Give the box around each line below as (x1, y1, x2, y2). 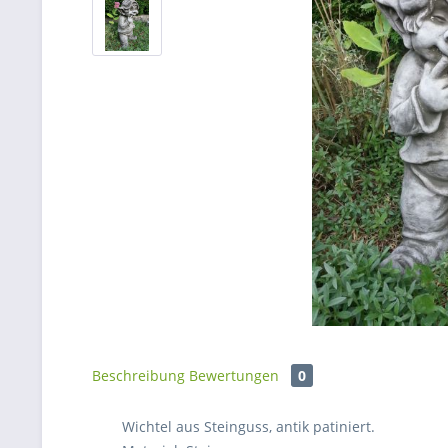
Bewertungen (189, 366, 283, 385)
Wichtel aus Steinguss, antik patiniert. (122, 417, 375, 436)
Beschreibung (92, 366, 185, 385)
